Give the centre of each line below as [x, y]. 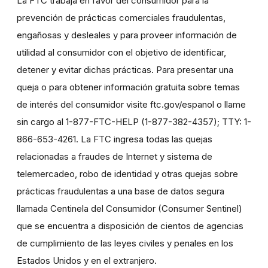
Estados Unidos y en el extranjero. [87, 261]
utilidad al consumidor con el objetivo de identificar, [121, 53]
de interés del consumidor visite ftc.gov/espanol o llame [131, 105]
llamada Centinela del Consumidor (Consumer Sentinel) [130, 209]
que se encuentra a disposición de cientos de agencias [130, 226]
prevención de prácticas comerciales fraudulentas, [121, 18]
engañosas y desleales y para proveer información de [127, 35]
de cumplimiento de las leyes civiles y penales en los [125, 243]
